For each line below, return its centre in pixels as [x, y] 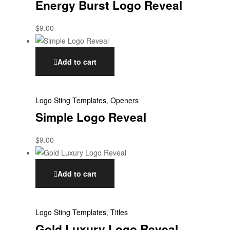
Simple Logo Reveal [91, 117]
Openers [124, 100]
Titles [119, 212]
